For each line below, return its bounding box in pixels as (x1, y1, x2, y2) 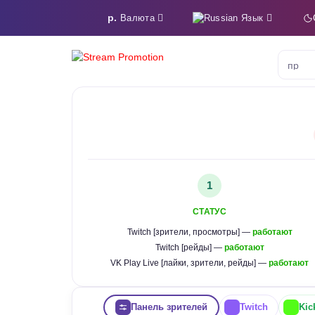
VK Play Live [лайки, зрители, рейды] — (110, 258, 269, 268)
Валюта (120, 13, 155, 23)
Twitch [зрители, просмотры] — (127, 227, 252, 237)
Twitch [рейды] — (155, 243, 224, 252)
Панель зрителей (130, 302, 207, 312)
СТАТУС (193, 207, 226, 217)
